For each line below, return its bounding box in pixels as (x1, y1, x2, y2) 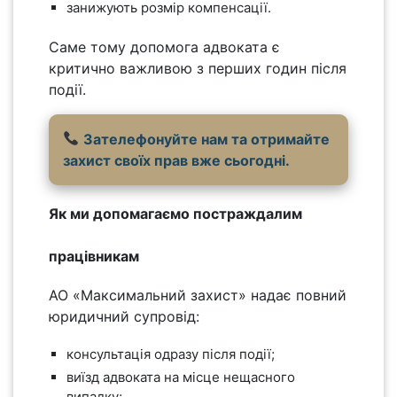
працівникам (49, 246, 139, 265)
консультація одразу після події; (66, 345, 275, 362)
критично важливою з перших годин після (49, 58, 346, 77)
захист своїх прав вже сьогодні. (63, 151, 290, 169)
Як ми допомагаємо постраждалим (49, 204, 302, 222)
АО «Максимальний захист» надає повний (49, 285, 346, 304)
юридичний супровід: (49, 307, 199, 325)
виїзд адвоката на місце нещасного (66, 368, 295, 385)
